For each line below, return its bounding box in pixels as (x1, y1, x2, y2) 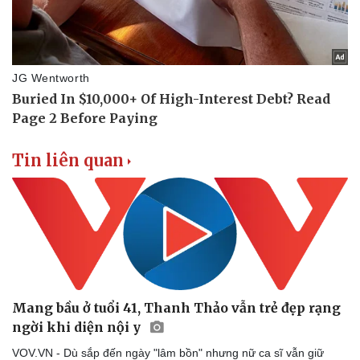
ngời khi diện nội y (12, 319, 144, 336)
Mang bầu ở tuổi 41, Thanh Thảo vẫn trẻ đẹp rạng (12, 300, 341, 317)
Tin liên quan (12, 149, 124, 170)
